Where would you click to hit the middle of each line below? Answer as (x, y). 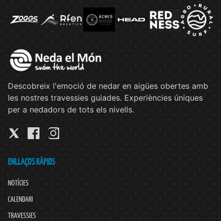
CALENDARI (20, 199)
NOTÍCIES (18, 183)
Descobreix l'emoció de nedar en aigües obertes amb (108, 86)
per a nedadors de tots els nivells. (71, 109)
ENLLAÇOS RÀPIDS (31, 162)
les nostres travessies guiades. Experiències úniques (105, 97)
